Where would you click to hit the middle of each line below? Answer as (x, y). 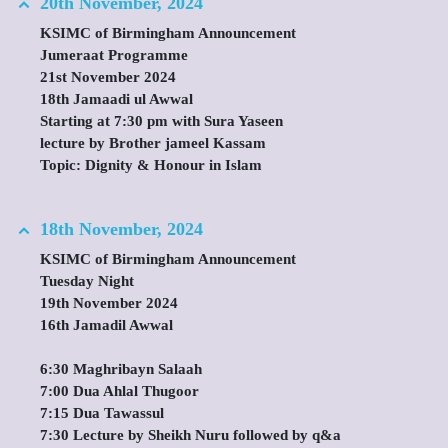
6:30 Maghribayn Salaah (121, 369)
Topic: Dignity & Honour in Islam (151, 165)
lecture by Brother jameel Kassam (153, 143)
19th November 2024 (109, 303)
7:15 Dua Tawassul (102, 413)
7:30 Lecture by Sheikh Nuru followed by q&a (190, 435)
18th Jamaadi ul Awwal (116, 99)
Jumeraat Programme (114, 55)
